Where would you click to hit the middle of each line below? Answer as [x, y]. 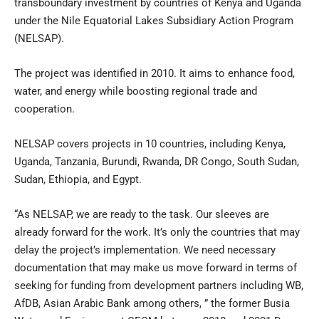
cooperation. [45, 109]
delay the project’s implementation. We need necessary [145, 250]
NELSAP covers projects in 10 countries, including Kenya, [150, 143]
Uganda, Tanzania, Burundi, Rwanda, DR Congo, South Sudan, [157, 161]
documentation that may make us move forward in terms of [156, 267]
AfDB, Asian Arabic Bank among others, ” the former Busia [152, 303]
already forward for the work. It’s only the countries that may [157, 232]
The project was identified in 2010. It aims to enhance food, [155, 73]
